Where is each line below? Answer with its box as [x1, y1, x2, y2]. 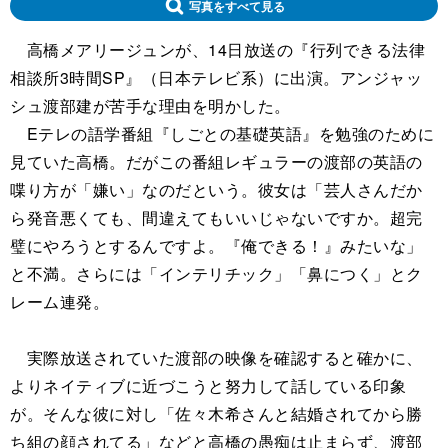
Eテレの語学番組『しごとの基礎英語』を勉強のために [10, 122, 434, 145]
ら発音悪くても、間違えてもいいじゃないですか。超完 [10, 206, 423, 229]
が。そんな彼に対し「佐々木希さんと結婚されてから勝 [10, 402, 423, 425]
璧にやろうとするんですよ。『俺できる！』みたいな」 [10, 234, 423, 257]
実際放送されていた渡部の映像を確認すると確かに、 [10, 346, 423, 369]
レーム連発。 [10, 290, 109, 313]
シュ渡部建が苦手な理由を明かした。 [10, 94, 291, 117]
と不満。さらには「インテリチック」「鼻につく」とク [10, 262, 423, 285]
